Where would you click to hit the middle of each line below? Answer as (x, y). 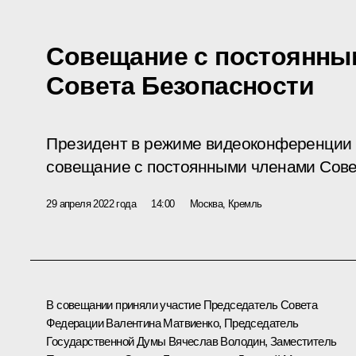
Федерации (76, 323)
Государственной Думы (107, 341)
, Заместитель (301, 341)
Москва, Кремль (226, 203)
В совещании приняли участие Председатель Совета (182, 304)
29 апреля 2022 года (91, 203)
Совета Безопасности (180, 85)
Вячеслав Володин (217, 341)
